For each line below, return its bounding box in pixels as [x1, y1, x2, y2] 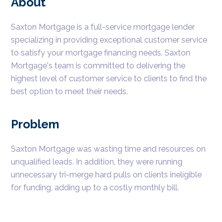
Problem [11, 116, 60, 131]
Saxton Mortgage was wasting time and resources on [11, 144, 206, 154]
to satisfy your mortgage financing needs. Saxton [11, 48, 191, 57]
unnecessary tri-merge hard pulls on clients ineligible [11, 169, 202, 179]
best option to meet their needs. [11, 86, 134, 96]
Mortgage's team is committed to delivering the [11, 60, 186, 70]
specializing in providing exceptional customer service [11, 35, 208, 45]
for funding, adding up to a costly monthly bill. [11, 182, 181, 192]
